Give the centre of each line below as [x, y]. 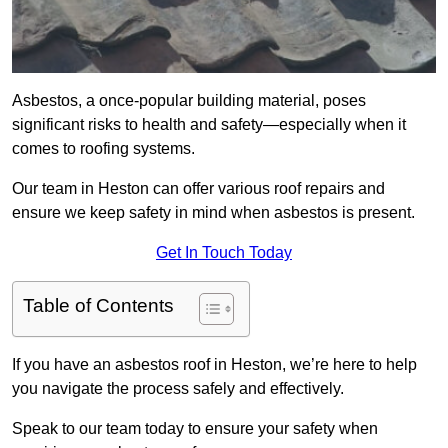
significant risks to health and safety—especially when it [209, 125]
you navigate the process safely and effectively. [178, 389]
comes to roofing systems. [103, 149]
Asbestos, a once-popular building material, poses [189, 101]
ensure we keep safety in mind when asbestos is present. [213, 213]
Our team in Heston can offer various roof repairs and [198, 189]
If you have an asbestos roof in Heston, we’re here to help [214, 365]
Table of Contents [98, 306]
